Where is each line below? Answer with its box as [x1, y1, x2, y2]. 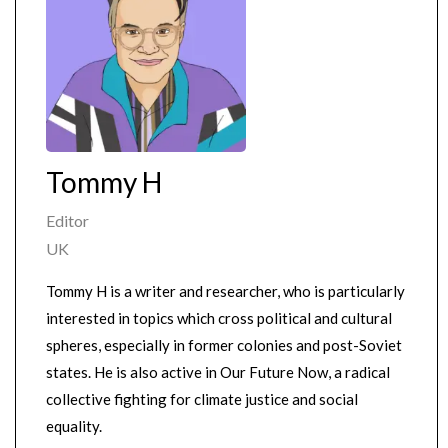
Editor [46, 211, 89, 231]
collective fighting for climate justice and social [46, 390, 358, 409]
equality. [46, 417, 102, 436]
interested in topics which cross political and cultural [46, 309, 392, 328]
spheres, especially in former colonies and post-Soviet [46, 336, 402, 355]
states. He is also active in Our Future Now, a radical [46, 363, 390, 382]
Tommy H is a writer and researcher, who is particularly [46, 282, 405, 301]
